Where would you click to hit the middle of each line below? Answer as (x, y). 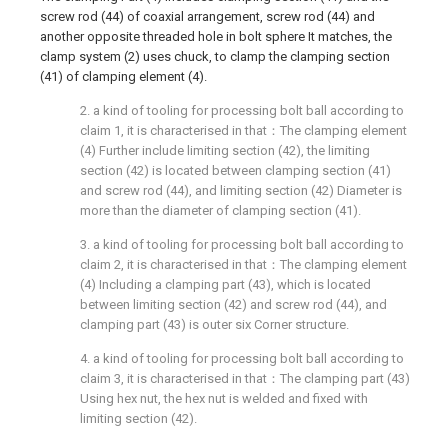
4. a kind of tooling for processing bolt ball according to (242, 358)
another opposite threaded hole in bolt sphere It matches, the (216, 36)
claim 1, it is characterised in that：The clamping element (243, 130)
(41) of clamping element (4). (123, 76)
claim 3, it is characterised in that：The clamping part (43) (245, 378)
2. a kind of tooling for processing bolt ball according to (242, 110)
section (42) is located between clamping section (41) (235, 170)
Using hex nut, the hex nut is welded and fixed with (224, 398)
